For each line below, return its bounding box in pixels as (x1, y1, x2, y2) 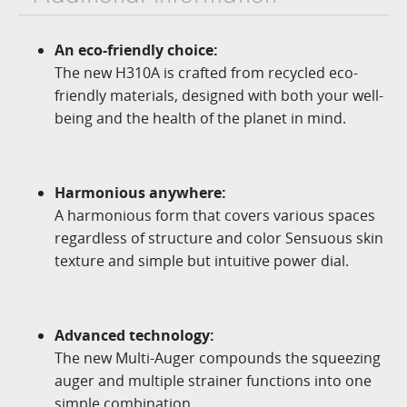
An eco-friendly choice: (55, 39, 218, 60)
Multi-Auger (115, 347, 195, 368)
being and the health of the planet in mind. (55, 107, 346, 128)
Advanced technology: (55, 324, 218, 345)
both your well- (281, 84, 383, 105)
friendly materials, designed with (55, 84, 281, 105)
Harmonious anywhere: (55, 182, 226, 203)
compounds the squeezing (195, 347, 381, 368)
